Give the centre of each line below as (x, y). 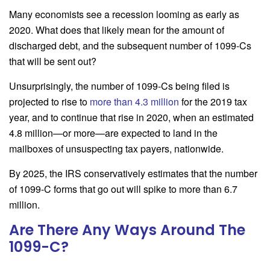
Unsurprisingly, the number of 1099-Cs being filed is (119, 86)
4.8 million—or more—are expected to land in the (113, 133)
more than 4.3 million (134, 101)
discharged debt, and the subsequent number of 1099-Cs (130, 45)
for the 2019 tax (213, 101)
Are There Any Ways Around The (127, 230)
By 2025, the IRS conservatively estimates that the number (133, 173)
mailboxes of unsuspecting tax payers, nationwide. (116, 148)
